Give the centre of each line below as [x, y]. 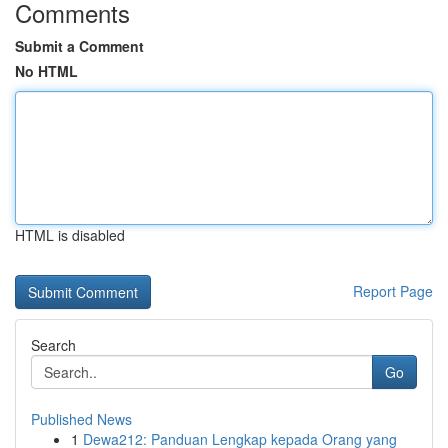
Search [53, 345]
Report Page [393, 291]
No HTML [46, 71]
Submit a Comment [79, 46]
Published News [81, 419]
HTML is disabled [70, 235]
